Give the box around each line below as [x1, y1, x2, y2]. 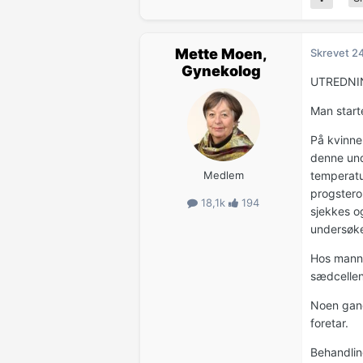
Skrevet [310, 45, 352, 59]
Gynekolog [181, 62, 261, 79]
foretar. [310, 315, 348, 330]
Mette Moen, [174, 45, 267, 62]
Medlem [203, 168, 244, 181]
